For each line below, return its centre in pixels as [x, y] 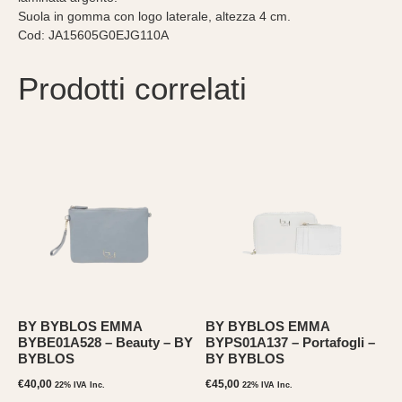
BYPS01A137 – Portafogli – [290, 342]
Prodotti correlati [132, 88]
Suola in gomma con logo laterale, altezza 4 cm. [154, 16]
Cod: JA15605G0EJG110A [93, 35]
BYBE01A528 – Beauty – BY [105, 342]
